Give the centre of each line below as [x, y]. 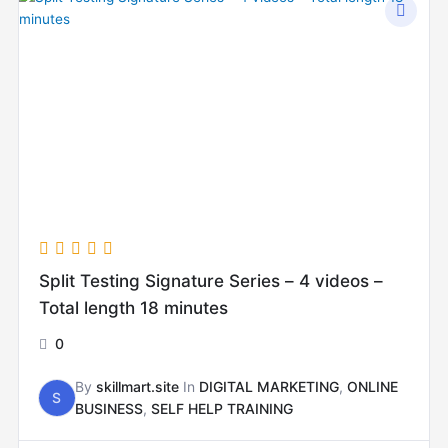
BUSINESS [108, 409]
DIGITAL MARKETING [268, 387]
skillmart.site [137, 387]
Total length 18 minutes [133, 308]
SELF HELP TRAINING [221, 409]
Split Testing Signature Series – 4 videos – [210, 281]
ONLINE [372, 387]
